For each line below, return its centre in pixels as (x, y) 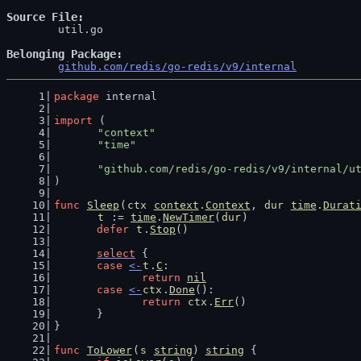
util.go (32, 29)
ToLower (109, 350)
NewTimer (189, 217)
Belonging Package (61, 54)
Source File (42, 17)
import (73, 120)
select (116, 253)
